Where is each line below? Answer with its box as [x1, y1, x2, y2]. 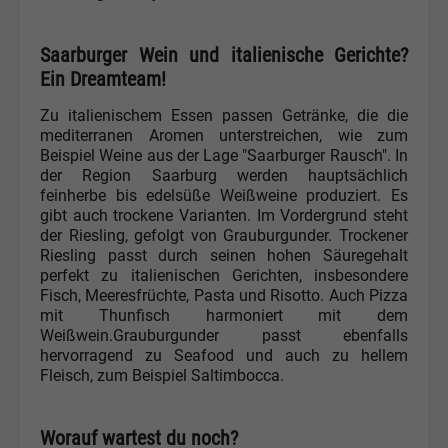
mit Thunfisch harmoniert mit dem [40, 306, 408, 325]
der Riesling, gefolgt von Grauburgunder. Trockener [40, 226, 408, 245]
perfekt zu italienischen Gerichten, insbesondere [40, 266, 408, 285]
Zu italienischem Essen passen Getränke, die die [40, 106, 408, 125]
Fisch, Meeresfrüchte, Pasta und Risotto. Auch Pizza [40, 286, 408, 305]
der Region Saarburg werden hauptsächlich [40, 166, 408, 185]
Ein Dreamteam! [40, 67, 166, 91]
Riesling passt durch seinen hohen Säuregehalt [40, 246, 408, 265]
